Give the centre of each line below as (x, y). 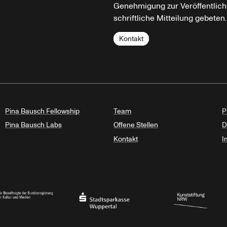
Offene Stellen (136, 125)
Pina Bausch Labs (33, 125)
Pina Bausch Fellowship (42, 111)
